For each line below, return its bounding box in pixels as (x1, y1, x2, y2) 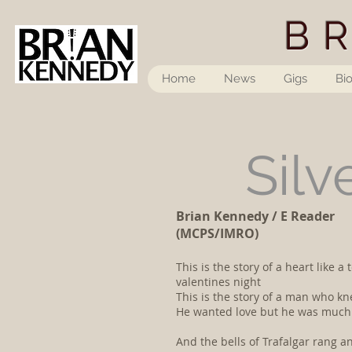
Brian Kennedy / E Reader (176, 207, 335, 225)
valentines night (176, 274, 264, 289)
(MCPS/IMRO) (176, 225, 258, 242)
